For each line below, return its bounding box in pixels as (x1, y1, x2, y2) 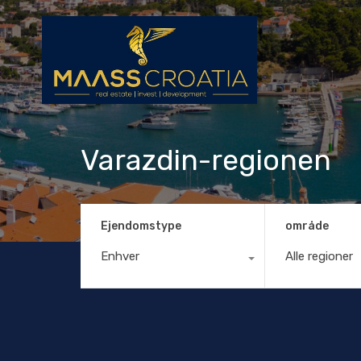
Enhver (101, 248, 139, 263)
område (284, 218, 329, 233)
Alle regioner (284, 248, 353, 263)
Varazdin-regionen (81, 143, 331, 177)
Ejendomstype (101, 218, 181, 233)
